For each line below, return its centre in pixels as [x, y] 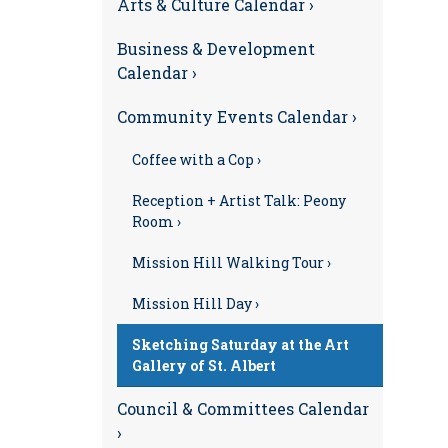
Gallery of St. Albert [204, 365]
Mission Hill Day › [195, 303]
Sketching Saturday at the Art [240, 344]
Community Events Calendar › [237, 116]
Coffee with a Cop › [196, 159]
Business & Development [216, 48]
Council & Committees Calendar [243, 408]
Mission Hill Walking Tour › [231, 262]
